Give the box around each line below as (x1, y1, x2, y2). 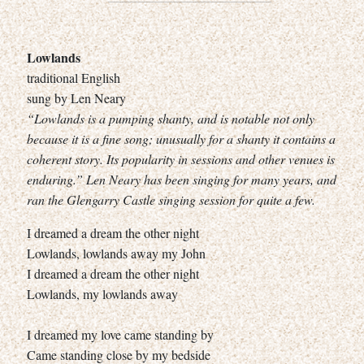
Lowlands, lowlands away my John (27, 244, 206, 262)
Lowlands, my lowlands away (27, 284, 178, 302)
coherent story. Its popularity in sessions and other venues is (27, 149, 335, 167)
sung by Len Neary (27, 89, 126, 106)
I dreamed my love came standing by (27, 325, 214, 343)
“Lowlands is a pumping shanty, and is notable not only (27, 109, 314, 127)
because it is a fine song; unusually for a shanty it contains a (27, 129, 336, 147)
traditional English (27, 68, 120, 86)
